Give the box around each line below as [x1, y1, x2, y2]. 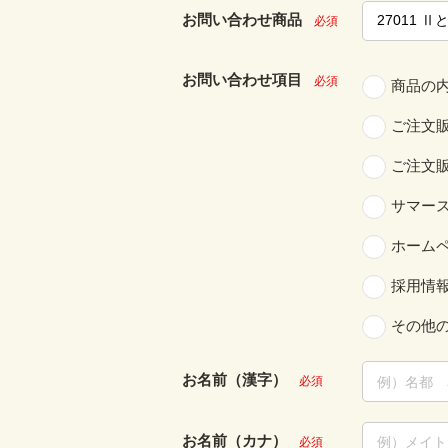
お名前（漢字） [182, 371, 287, 389]
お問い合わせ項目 [182, 71, 302, 89]
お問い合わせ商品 [182, 11, 302, 28]
